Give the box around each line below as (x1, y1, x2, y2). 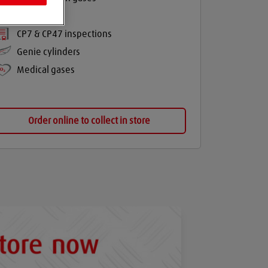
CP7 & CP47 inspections (16, 29, 112, 39)
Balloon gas (16, 11, 64, 21)
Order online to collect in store (28, 116, 151, 126)
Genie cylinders (16, 47, 80, 57)
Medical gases (16, 65, 75, 75)
